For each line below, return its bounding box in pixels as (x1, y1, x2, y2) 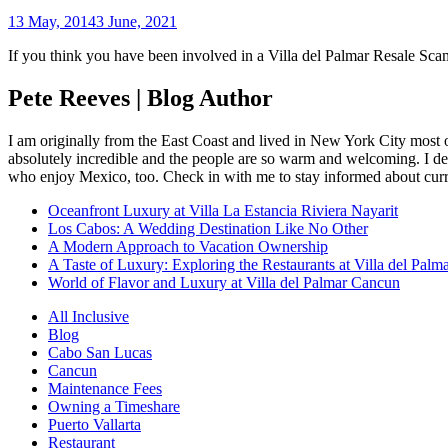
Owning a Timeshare (48, 397, 180, 415)
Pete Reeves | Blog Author (8, 84, 273, 111)
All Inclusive (48, 307, 129, 325)
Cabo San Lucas (48, 343, 152, 361)
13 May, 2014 (8, 12, 96, 30)
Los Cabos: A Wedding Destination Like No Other (48, 219, 368, 237)
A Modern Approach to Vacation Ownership (48, 237, 328, 255)
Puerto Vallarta (48, 415, 141, 433)
